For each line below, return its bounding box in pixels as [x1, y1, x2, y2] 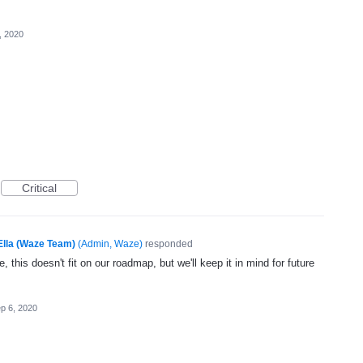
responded [142, 237, 193, 250]
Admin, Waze [80, 237, 139, 250]
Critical [22, 181, 57, 194]
